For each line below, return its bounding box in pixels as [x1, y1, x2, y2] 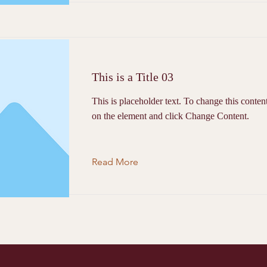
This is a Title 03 [92, 70, 173, 83]
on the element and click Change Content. [92, 111, 249, 121]
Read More [92, 156, 138, 167]
